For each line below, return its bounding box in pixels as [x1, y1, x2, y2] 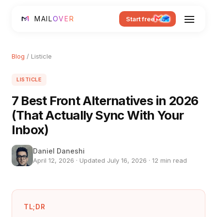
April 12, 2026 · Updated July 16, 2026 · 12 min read [33, 156, 187, 164]
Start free [126, 15, 155, 23]
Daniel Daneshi [33, 147, 85, 155]
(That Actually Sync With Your [12, 108, 184, 123]
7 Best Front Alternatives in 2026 [12, 93, 199, 108]
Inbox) [12, 122, 49, 137]
